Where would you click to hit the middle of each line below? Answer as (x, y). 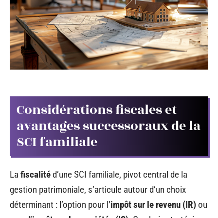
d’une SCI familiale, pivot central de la (119, 175)
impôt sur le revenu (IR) (153, 205)
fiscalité (36, 175)
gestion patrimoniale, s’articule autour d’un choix (98, 190)
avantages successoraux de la (109, 126)
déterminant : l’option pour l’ (60, 205)
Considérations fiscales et (97, 110)
